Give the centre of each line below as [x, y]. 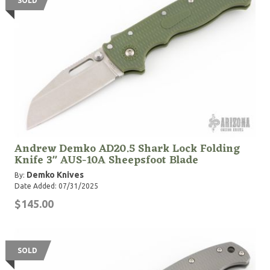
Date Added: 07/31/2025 [56, 186]
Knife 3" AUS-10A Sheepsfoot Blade [106, 160]
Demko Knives [55, 175]
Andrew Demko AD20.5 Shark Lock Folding [127, 149]
